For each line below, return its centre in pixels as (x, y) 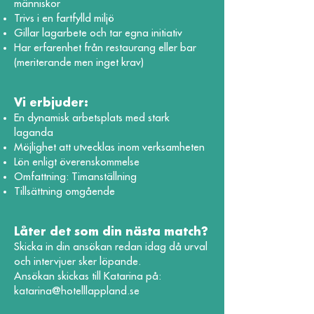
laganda (34, 133)
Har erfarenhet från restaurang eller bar (105, 48)
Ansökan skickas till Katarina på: (88, 277)
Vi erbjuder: (51, 103)
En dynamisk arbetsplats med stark (92, 118)
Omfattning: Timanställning (75, 177)
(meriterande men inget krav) (79, 63)
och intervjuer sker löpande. (77, 262)
